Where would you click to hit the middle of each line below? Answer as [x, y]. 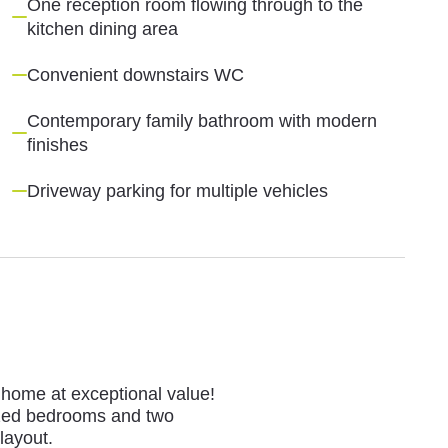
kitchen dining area [103, 28]
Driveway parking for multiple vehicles [178, 190]
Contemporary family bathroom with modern [202, 120]
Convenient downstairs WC [136, 74]
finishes [58, 144]
